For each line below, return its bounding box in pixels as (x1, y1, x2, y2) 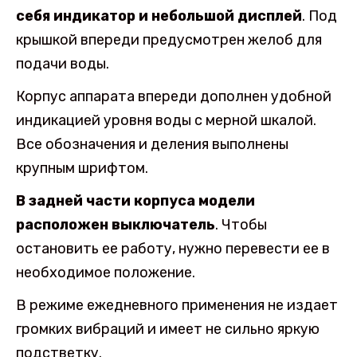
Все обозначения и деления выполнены (16, 135, 288, 153)
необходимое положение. (16, 263, 195, 281)
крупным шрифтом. (16, 159, 148, 177)
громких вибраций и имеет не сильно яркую (16, 320, 320, 338)
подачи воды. (16, 55, 109, 73)
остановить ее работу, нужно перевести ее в (16, 239, 330, 257)
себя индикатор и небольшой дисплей (16, 7, 302, 25)
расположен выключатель (16, 215, 215, 233)
